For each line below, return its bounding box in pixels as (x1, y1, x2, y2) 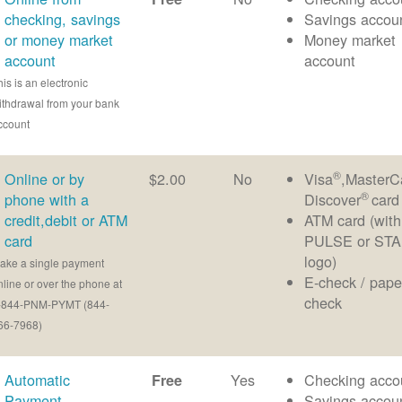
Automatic (4, 369, 71, 391)
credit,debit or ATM (4, 209, 128, 232)
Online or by (4, 168, 85, 190)
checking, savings (4, 8, 121, 31)
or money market (4, 29, 114, 51)
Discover (304, 188, 362, 211)
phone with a (4, 188, 90, 211)
